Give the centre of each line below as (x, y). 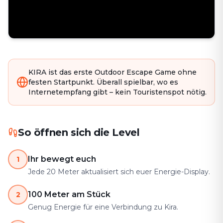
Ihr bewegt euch (62, 159)
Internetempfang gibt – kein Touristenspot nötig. (117, 92)
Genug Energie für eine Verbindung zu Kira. (103, 207)
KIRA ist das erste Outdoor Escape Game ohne (112, 72)
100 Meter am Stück (69, 194)
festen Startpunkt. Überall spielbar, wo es (103, 82)
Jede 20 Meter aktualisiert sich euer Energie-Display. (119, 171)
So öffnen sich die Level (79, 132)
